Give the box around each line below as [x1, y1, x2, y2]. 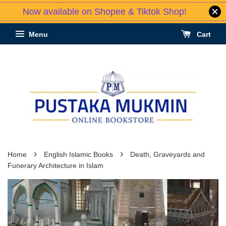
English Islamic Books [44, 151, 113, 159]
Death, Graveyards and [130, 151, 205, 159]
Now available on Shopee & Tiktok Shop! [22, 7, 187, 17]
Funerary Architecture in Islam [8, 162, 103, 170]
